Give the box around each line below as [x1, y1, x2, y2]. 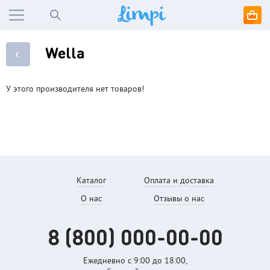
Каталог [77, 175, 106, 186]
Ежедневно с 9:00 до [83, 256, 165, 266]
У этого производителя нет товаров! [6, 84, 144, 95]
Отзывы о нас [153, 193, 204, 204]
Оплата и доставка [143, 175, 214, 186]
